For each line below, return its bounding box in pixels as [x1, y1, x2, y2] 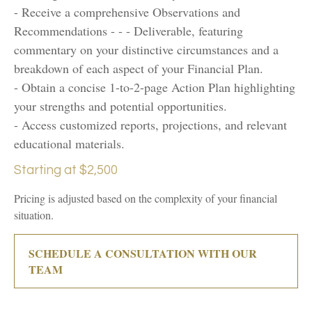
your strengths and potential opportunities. [14, 97, 227, 115]
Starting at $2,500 [14, 164, 118, 178]
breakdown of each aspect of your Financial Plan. [14, 60, 263, 77]
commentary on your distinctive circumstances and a [14, 41, 279, 58]
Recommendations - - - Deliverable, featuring [14, 22, 243, 40]
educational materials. [14, 135, 125, 153]
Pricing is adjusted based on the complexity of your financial [14, 191, 277, 206]
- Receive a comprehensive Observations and [14, 3, 240, 21]
